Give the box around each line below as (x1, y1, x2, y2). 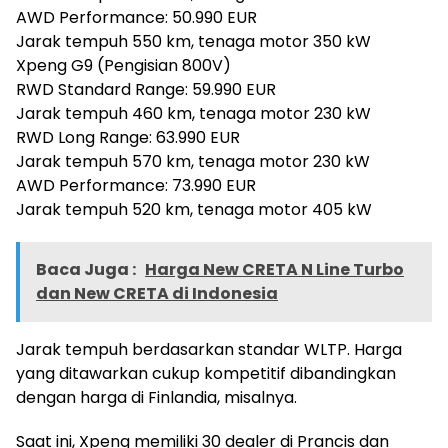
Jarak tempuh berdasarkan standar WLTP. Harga (16, 338, 402, 362)
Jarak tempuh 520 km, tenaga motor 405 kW (16, 198, 372, 222)
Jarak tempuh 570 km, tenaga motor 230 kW (16, 150, 370, 174)
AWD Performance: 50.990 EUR (16, 6, 257, 30)
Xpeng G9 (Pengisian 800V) (16, 54, 231, 78)
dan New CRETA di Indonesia (36, 282, 278, 306)
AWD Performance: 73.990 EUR (16, 174, 256, 198)
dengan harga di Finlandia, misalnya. (16, 386, 297, 410)
